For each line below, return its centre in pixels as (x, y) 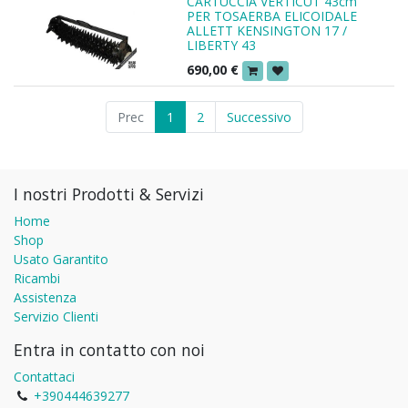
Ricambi (37, 278)
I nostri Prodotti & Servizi (109, 194)
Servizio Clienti (56, 316)
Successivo (259, 117)
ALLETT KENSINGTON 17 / (267, 30)
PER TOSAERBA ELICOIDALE (272, 15)
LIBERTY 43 (221, 45)
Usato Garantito (61, 259)
